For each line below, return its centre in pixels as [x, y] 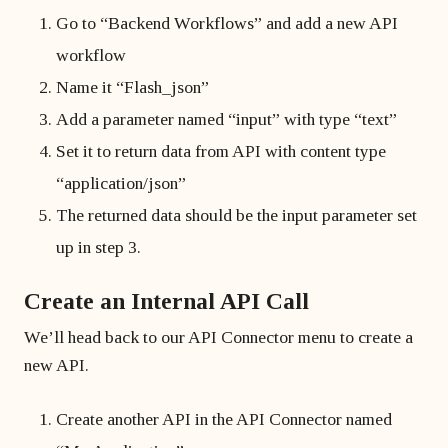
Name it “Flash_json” [132, 87]
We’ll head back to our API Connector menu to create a [218, 337]
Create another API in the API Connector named [224, 419]
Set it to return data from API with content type [221, 151]
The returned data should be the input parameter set [236, 215]
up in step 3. [98, 247]
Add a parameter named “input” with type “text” [226, 119]
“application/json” [121, 183]
